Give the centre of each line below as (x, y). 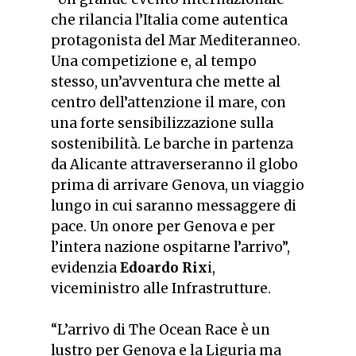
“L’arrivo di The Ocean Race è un (161, 329)
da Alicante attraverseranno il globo (174, 165)
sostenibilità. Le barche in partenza (172, 144)
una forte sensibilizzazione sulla (162, 124)
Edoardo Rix (164, 268)
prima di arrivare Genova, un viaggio (178, 186)
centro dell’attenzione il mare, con (168, 103)
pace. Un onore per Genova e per (163, 227)
